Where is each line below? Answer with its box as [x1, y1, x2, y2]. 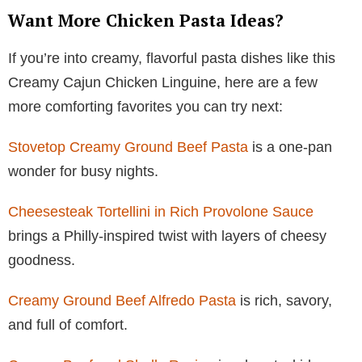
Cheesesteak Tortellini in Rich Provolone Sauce [8, 204, 314, 221]
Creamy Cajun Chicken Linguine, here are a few [8, 74, 318, 91]
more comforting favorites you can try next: [8, 99, 283, 116]
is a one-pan [248, 139, 332, 156]
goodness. [8, 252, 75, 269]
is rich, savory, [236, 293, 332, 309]
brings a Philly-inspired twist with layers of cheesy [8, 228, 326, 245]
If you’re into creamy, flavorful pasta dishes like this [8, 50, 335, 67]
